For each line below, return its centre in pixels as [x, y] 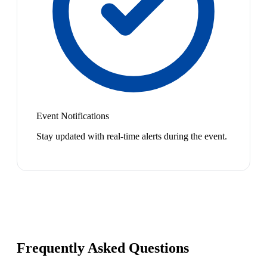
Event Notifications [73, 116]
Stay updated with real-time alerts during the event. [132, 136]
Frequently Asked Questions [103, 248]
